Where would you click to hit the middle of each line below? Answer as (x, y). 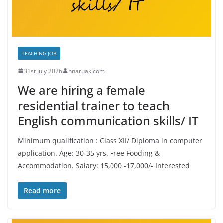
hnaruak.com (86, 71)
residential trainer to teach (94, 105)
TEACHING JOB (39, 53)
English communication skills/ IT (108, 120)
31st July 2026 (43, 71)
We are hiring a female (82, 90)
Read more (42, 190)
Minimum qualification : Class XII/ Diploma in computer (110, 140)
